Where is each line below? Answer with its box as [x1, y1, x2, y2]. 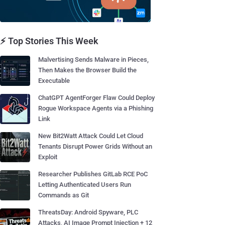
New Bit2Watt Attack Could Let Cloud [38, 132, 143, 140]
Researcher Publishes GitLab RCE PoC [38, 170, 148, 178]
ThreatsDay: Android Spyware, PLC [38, 208, 138, 216]
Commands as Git [38, 191, 89, 199]
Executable [38, 77, 70, 84]
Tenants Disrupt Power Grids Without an [38, 143, 152, 150]
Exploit [38, 153, 57, 161]
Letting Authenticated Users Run [38, 181, 131, 188]
